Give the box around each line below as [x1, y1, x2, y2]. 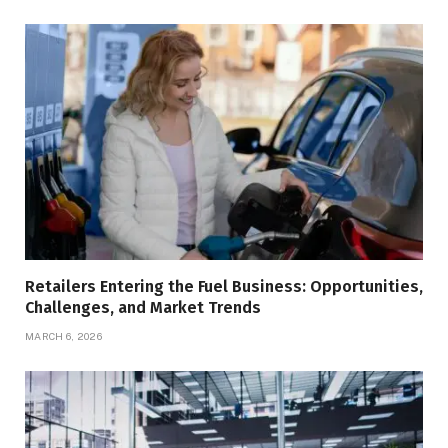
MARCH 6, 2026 [25, 330, 102, 343]
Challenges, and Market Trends [25, 298, 261, 318]
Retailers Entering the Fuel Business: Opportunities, [25, 277, 423, 297]
